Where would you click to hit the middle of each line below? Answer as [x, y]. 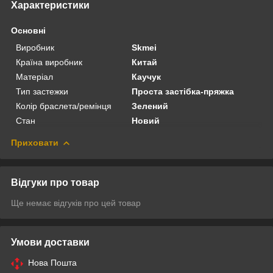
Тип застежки [42, 91]
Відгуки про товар [55, 182]
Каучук [147, 76]
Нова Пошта [52, 262]
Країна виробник [49, 62]
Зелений [150, 106]
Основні [28, 30]
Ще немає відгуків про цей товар [76, 203]
